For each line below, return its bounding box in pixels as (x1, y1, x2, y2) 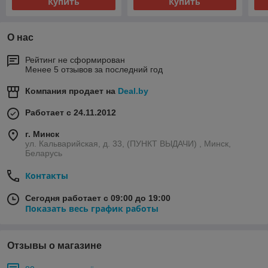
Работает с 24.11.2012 (25, 108, 116, 118)
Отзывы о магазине (7, 240, 102, 251)
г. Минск (25, 129, 59, 139)
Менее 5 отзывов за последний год (25, 65, 163, 75)
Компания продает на (25, 86, 118, 96)
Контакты (25, 170, 68, 182)
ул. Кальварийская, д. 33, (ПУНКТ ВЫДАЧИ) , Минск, (25, 139, 231, 149)
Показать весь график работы (25, 203, 159, 215)
